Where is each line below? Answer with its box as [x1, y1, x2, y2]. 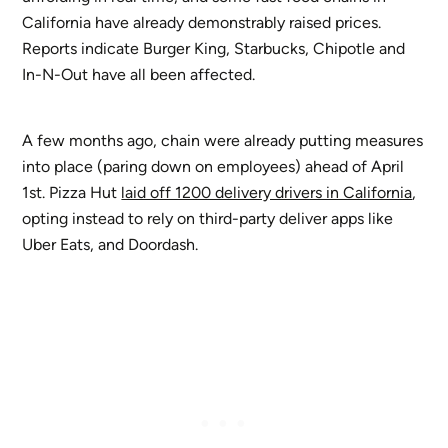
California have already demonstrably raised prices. [22, 13, 382, 33]
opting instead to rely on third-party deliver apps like [22, 209, 394, 229]
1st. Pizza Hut [22, 183, 122, 203]
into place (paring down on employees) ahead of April [22, 157, 405, 177]
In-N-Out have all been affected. [22, 65, 256, 85]
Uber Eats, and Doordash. [22, 235, 199, 255]
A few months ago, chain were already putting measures [22, 131, 424, 151]
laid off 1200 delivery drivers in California [121, 183, 413, 203]
